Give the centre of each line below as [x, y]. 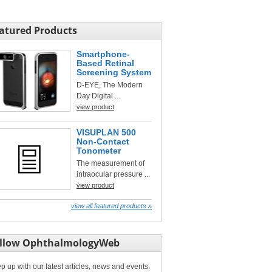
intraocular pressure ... [113, 174]
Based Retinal [105, 63]
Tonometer [99, 151]
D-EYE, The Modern [110, 85]
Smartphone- [103, 54]
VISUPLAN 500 [106, 132]
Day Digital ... [98, 96]
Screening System [114, 72]
